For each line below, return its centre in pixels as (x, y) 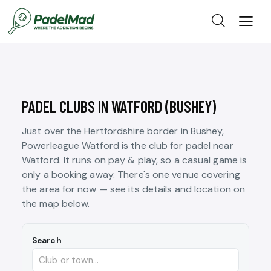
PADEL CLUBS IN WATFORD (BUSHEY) (119, 106)
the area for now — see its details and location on (134, 189)
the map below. (56, 204)
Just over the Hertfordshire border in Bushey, (123, 131)
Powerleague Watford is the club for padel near (128, 146)
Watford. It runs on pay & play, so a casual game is (135, 160)
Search (47, 241)
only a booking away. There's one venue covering (131, 175)
